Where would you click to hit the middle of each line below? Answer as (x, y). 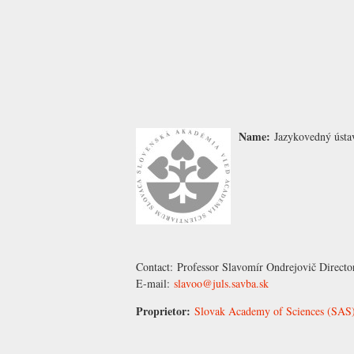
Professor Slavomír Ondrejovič (247, 267)
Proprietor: (165, 311)
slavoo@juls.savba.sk (221, 284)
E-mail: (155, 284)
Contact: (156, 267)
